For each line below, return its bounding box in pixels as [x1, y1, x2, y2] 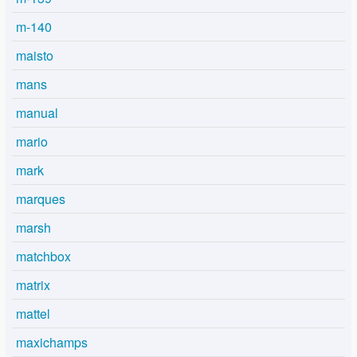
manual [16, 104, 58, 123]
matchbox [16, 247, 71, 266]
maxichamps [16, 333, 88, 352]
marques [16, 190, 65, 209]
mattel [16, 304, 50, 324]
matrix [16, 276, 50, 295]
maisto [16, 46, 53, 65]
